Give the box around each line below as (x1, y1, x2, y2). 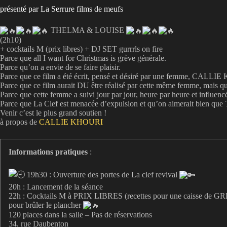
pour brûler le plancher (9, 200, 83, 209)
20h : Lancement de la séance (9, 182, 103, 191)
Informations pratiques (9, 147, 88, 156)
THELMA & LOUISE (49, 25, 126, 34)
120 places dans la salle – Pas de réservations (9, 210, 152, 219)
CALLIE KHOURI (39, 117, 103, 126)
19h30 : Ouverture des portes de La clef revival (25, 170, 179, 179)
